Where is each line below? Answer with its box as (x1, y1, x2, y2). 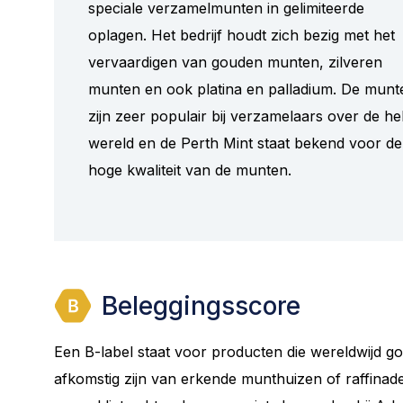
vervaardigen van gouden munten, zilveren (88, 52, 382, 71)
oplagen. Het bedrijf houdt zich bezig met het (88, 25, 395, 44)
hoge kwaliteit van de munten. (88, 160, 291, 179)
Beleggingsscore (95, 290, 300, 321)
